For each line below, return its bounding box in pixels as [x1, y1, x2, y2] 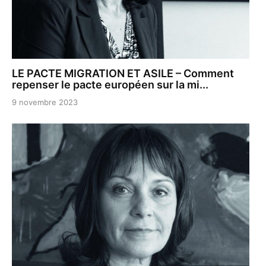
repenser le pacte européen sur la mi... [12, 78, 208, 91]
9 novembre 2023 [12, 97, 78, 107]
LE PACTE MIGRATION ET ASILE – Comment [12, 67, 234, 80]
